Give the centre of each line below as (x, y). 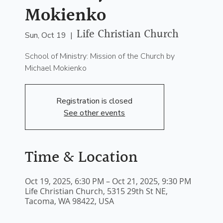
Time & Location (81, 158)
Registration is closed (95, 101)
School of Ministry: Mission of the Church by (100, 56)
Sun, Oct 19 (45, 35)
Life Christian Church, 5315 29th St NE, (96, 191)
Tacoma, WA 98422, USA (69, 201)
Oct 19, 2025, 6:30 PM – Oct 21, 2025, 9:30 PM (108, 181)
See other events (95, 113)
